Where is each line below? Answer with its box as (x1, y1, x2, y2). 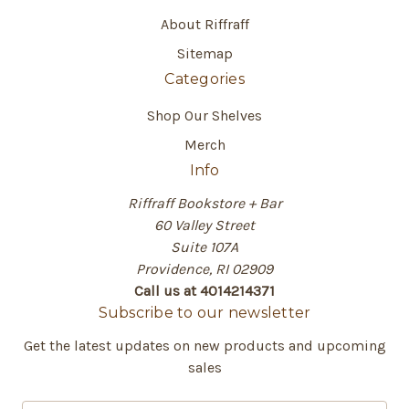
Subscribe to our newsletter (98, 304, 311, 322)
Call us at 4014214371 (134, 282, 275, 300)
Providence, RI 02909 (136, 260, 273, 278)
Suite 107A (171, 238, 238, 257)
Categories (164, 70, 245, 89)
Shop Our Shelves (147, 107, 262, 125)
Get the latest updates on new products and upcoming (23, 337, 386, 355)
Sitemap (176, 45, 233, 63)
